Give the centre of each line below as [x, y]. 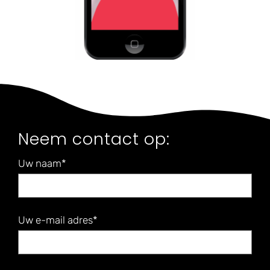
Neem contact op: [94, 139]
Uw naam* [42, 163]
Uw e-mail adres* [58, 220]
